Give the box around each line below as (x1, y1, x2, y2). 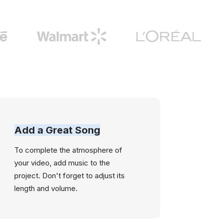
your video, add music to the (14, 158, 110, 167)
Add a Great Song (14, 124, 101, 136)
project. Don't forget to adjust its (14, 171, 125, 180)
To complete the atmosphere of (14, 145, 123, 155)
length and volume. (14, 184, 78, 193)
